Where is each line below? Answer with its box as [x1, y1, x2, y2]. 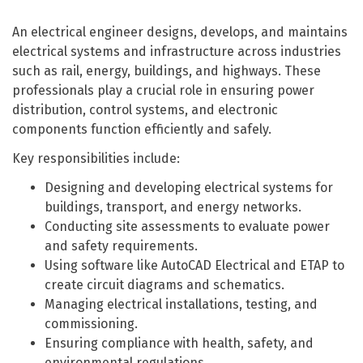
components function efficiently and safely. [12, 122, 271, 137]
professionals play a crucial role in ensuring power [12, 83, 314, 98]
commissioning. [45, 316, 138, 331]
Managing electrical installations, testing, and [45, 297, 318, 312]
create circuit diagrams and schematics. [45, 277, 284, 293]
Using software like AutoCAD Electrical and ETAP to [45, 258, 344, 273]
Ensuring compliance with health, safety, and [45, 335, 314, 351]
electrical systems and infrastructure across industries [12, 44, 341, 59]
